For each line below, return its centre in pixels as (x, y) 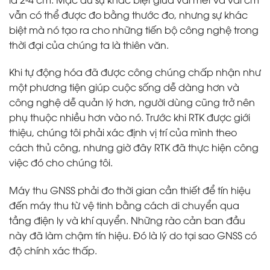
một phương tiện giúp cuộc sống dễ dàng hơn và (124, 87)
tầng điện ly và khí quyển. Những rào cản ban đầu (127, 220)
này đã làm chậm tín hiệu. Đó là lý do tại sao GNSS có (133, 235)
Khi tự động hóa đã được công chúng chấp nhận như (135, 72)
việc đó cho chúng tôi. (61, 162)
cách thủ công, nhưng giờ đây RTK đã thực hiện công (134, 147)
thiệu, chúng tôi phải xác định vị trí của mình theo (123, 132)
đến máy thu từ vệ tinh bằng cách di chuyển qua (124, 205)
